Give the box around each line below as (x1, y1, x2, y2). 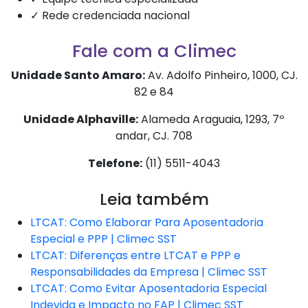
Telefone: (88, 155, 142, 172)
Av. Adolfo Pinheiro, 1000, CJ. (144, 67, 298, 84)
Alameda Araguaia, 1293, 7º (138, 111, 285, 128)
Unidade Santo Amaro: (10, 67, 145, 84)
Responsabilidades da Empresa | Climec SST (30, 263, 267, 280)
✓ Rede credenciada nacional (30, 7, 190, 23)
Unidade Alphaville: (23, 111, 138, 128)
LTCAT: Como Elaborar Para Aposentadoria (30, 214, 263, 230)
